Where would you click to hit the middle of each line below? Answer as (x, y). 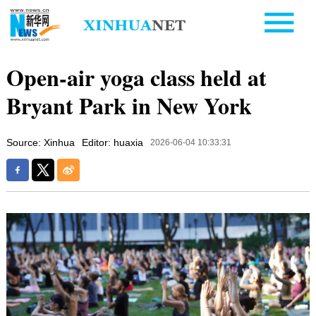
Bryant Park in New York (129, 105)
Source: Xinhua (40, 142)
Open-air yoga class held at (136, 77)
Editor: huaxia (112, 142)
